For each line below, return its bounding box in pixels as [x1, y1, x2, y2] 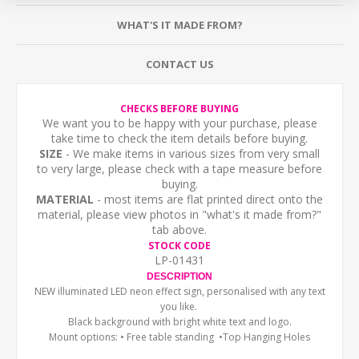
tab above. [152, 222, 207, 237]
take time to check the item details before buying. [51, 131, 308, 146]
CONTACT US [145, 57, 214, 71]
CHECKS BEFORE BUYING [120, 102, 239, 115]
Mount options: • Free [49, 330, 149, 344]
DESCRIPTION [147, 271, 212, 282]
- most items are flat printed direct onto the [94, 192, 323, 207]
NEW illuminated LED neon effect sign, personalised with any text [34, 284, 325, 298]
